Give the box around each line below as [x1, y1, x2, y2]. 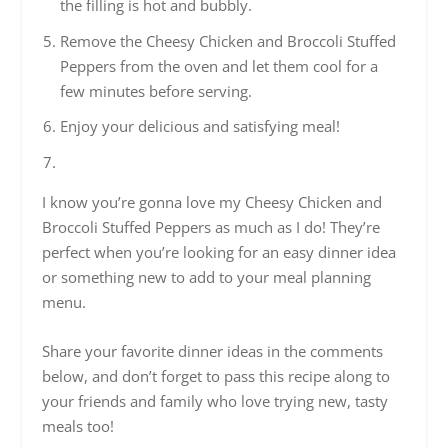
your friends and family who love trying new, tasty [42, 390, 389, 411]
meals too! [42, 415, 115, 436]
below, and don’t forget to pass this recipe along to [42, 365, 391, 386]
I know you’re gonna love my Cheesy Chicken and [42, 191, 383, 212]
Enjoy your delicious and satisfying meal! [59, 116, 340, 137]
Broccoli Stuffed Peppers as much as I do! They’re [42, 216, 381, 237]
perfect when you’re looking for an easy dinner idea [42, 241, 397, 262]
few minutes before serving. [59, 80, 252, 101]
